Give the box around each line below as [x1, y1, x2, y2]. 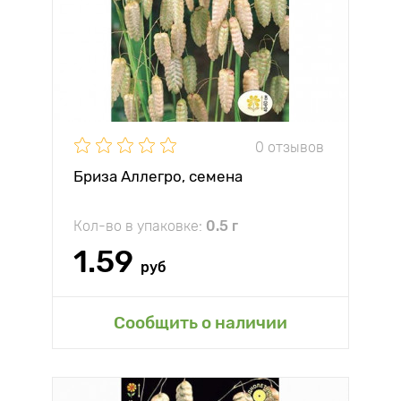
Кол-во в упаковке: [73, 218, 206, 235]
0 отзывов [255, 138, 324, 156]
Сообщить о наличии [114, 312, 287, 333]
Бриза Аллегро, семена [73, 167, 243, 185]
